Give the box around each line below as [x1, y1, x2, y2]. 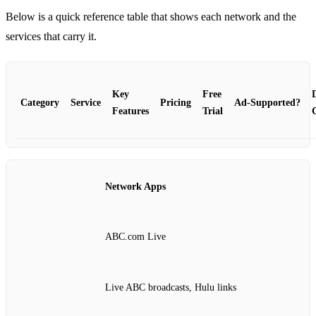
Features [112, 105, 149, 116]
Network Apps [105, 181, 166, 192]
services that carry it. [6, 30, 97, 42]
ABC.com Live [105, 231, 166, 243]
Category [20, 97, 59, 108]
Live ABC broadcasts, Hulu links [105, 281, 236, 293]
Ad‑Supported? [234, 97, 300, 108]
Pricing [160, 97, 191, 108]
